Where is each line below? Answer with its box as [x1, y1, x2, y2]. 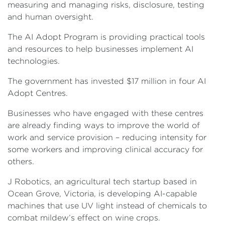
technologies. [8, 57, 60, 65]
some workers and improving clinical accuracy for [8, 145, 203, 154]
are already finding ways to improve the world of [8, 121, 200, 130]
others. [8, 157, 34, 166]
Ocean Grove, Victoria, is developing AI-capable [8, 189, 197, 198]
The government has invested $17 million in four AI [8, 77, 206, 85]
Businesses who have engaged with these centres [8, 109, 203, 118]
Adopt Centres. [8, 89, 70, 97]
